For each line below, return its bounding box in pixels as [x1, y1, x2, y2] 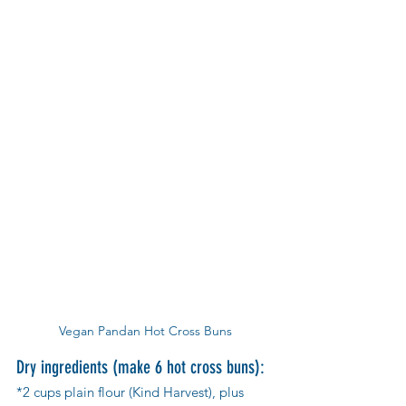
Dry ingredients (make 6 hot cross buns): [16, 356, 265, 379]
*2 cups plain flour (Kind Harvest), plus [16, 383, 247, 401]
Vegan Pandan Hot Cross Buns [58, 323, 232, 340]
